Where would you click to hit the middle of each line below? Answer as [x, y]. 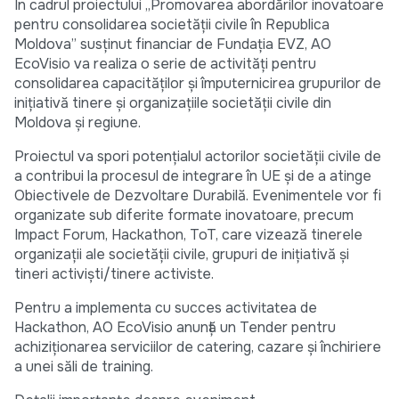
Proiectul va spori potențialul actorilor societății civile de [198, 157]
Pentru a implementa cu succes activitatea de [166, 308]
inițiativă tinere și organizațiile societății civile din [173, 103]
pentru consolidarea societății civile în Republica [172, 25]
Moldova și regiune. [81, 123]
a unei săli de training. [84, 367]
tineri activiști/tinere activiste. [114, 274]
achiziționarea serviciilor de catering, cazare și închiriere [198, 347]
